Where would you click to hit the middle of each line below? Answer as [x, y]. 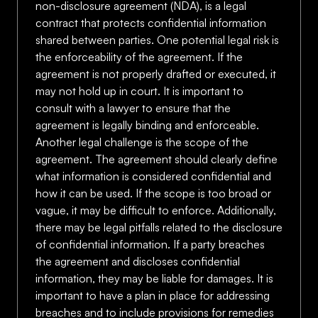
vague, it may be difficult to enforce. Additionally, [156, 210]
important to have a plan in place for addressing [153, 295]
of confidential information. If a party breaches [150, 244]
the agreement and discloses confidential [138, 261]
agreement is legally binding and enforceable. [147, 125]
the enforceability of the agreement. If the [139, 57]
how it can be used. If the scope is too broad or [153, 193]
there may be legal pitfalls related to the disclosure [159, 227]
